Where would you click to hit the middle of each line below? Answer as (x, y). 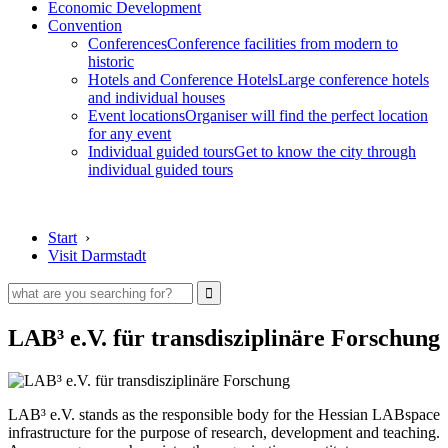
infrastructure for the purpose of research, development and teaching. (224, 432)
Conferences (127, 43)
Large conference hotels (353, 79)
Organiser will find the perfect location (306, 115)
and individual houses (156, 97)
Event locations (136, 115)
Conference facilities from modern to (282, 43)
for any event (129, 133)
